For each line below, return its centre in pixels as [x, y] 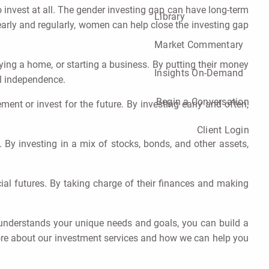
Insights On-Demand [199, 73]
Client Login [223, 130]
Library [170, 16]
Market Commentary [199, 44]
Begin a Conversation [202, 101]
